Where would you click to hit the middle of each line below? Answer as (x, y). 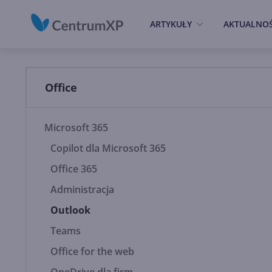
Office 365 (74, 169)
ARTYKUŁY (171, 24)
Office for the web (92, 251)
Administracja (82, 189)
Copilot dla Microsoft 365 (108, 148)
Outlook (70, 210)
